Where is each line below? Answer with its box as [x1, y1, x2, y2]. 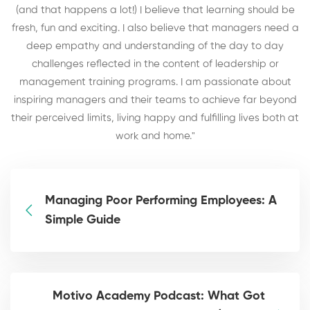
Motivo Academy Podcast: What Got [53, 289, 265, 302]
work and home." [115, 130, 195, 141]
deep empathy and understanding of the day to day [26, 40, 284, 51]
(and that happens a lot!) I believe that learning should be [15, 4, 295, 15]
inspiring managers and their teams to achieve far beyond [13, 94, 297, 105]
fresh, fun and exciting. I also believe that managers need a [11, 22, 299, 33]
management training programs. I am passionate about [19, 76, 291, 87]
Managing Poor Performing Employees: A [45, 194, 277, 207]
